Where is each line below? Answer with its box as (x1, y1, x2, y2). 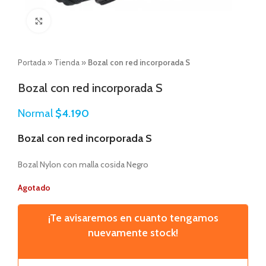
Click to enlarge (50, 16, 103, 25)
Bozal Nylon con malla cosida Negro (18, 159, 148, 170)
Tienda (54, 58, 80, 67)
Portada (18, 58, 46, 67)
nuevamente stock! (88, 226, 178, 239)
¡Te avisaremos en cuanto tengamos (47, 211, 218, 224)
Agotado (18, 182, 50, 193)
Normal (18, 106, 55, 120)
